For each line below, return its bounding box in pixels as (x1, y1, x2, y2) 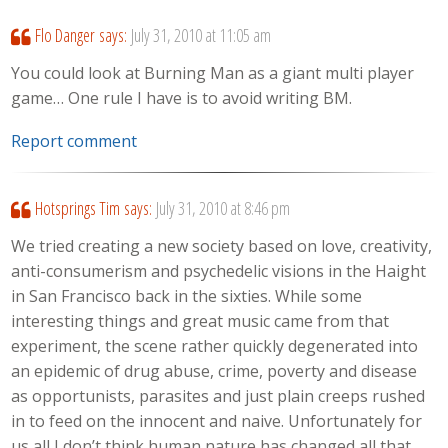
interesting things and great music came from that (11, 310, 390, 333)
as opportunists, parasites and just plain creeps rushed (11, 385, 426, 408)
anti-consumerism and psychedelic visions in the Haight (11, 260, 427, 283)
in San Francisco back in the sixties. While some (11, 285, 363, 308)
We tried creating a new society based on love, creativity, (11, 235, 433, 258)
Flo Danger (34, 22, 95, 47)
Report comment (11, 129, 138, 152)
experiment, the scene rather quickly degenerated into (11, 335, 419, 358)
